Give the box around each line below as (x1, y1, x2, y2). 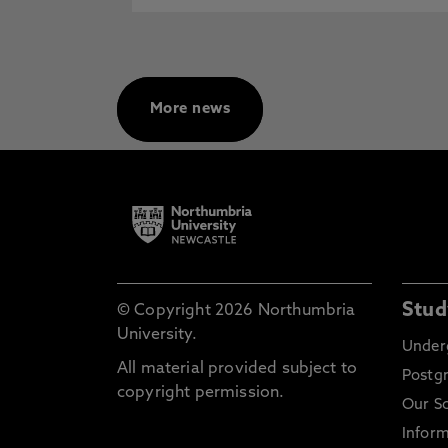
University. (117, 327, 197, 343)
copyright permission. (117, 385, 285, 401)
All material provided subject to (117, 361, 358, 377)
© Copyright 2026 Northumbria (117, 303, 356, 319)
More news (150, 102, 231, 117)
